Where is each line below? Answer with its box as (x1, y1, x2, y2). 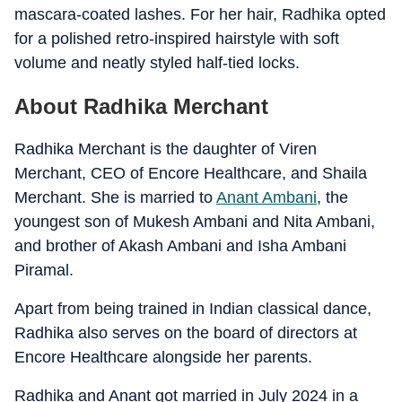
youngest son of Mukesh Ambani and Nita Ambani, (14, 213, 375, 231)
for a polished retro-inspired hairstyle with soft (14, 30, 339, 48)
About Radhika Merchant (14, 94, 268, 118)
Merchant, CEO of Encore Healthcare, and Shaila (14, 164, 367, 182)
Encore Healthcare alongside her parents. (14, 348, 312, 366)
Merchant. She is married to (14, 188, 216, 206)
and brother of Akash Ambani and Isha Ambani (14, 237, 346, 255)
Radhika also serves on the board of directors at (14, 324, 357, 342)
